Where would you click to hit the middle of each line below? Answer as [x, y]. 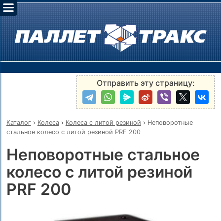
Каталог [18, 122]
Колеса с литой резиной [103, 122]
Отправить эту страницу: [146, 83]
